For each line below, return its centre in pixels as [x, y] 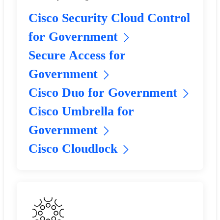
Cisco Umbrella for [81, 111]
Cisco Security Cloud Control [109, 18]
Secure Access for [77, 55]
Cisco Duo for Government [103, 93]
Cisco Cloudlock [73, 149]
